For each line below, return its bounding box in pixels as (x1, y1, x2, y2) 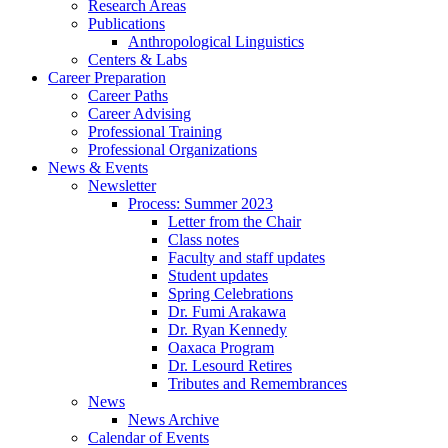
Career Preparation (48, 69, 166, 87)
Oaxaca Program (168, 339, 274, 357)
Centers (88, 51, 140, 69)
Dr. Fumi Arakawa (168, 303, 286, 321)
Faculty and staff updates (168, 249, 325, 267)
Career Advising (88, 105, 191, 123)
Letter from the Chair (168, 213, 301, 231)
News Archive (128, 411, 219, 429)
